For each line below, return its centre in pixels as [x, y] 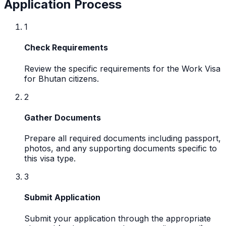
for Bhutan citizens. [62, 78]
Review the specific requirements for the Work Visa [122, 68]
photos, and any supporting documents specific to [121, 149]
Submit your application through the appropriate [118, 218]
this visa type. [50, 159]
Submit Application [62, 197]
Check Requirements [66, 48]
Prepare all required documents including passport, [123, 138]
